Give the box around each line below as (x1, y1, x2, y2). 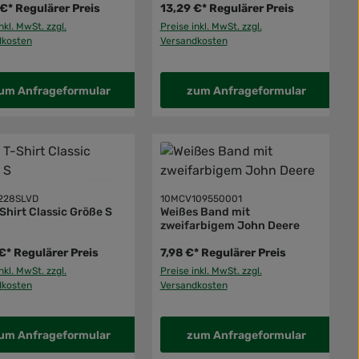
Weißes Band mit (159, 205, 250, 220)
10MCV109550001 (159, 193, 242, 205)
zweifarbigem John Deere (159, 219, 300, 233)
